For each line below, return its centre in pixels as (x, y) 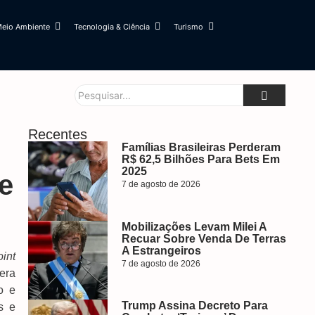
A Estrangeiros (161, 250)
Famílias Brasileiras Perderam (201, 147)
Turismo (188, 27)
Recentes (58, 134)
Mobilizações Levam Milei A (194, 226)
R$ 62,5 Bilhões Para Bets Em (200, 159)
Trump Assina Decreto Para (194, 306)
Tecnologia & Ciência (111, 27)
